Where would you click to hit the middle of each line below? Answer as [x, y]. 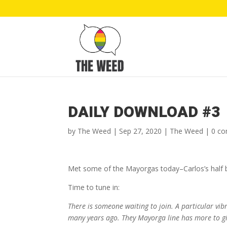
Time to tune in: [94, 187]
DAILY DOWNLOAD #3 [144, 112]
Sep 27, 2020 [141, 131]
